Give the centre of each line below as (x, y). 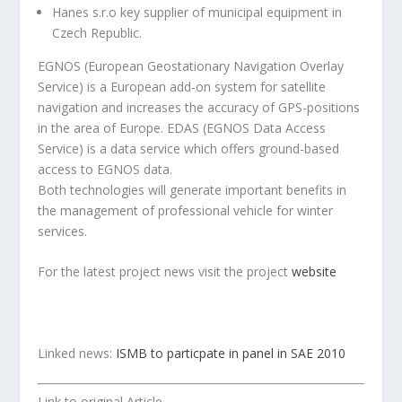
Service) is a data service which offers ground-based (189, 148)
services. (63, 231)
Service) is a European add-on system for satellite (182, 86)
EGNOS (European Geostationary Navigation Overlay (191, 66)
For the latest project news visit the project (165, 271)
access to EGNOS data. (105, 169)
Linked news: (77, 353)
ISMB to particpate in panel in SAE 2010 (231, 353)
